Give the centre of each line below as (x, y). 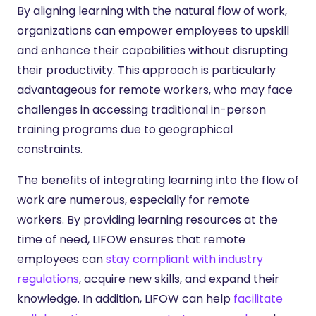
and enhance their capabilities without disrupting (152, 50)
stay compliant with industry (184, 259)
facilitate (258, 298)
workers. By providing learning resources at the (147, 219)
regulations (48, 279)
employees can (61, 259)
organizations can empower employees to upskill (153, 30)
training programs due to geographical (125, 129)
